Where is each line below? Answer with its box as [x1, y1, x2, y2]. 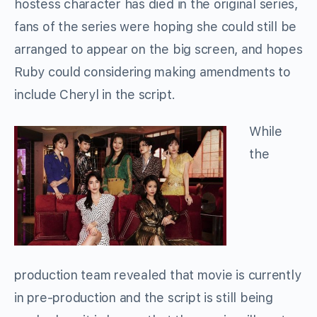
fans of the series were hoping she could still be [14, 19, 297, 35]
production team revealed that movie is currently [14, 267, 301, 283]
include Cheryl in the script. [14, 87, 176, 103]
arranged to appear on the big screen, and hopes [14, 42, 303, 57]
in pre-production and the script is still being [14, 290, 273, 306]
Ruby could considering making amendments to [14, 64, 291, 80]
